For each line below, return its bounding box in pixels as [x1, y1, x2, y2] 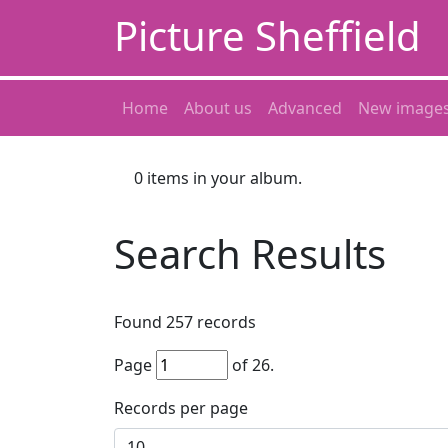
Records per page [114, 397, 248, 419]
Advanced [268, 97, 342, 119]
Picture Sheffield [114, 8, 421, 63]
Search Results [114, 226, 386, 281]
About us [184, 97, 252, 119]
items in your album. [143, 167, 302, 189]
